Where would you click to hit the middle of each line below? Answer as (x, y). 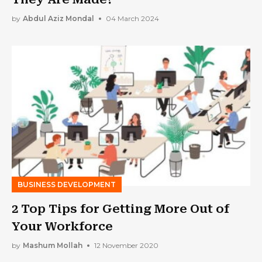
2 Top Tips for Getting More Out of (120, 208)
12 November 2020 (126, 246)
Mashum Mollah (53, 246)
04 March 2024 (132, 19)
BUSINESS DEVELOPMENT (67, 184)
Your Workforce (62, 226)
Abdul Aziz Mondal (58, 19)
